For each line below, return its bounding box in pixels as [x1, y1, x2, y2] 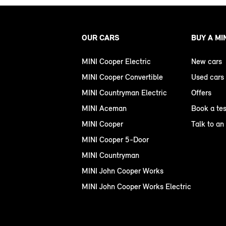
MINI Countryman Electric [82, 87, 167, 97]
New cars [191, 56, 222, 66]
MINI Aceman [82, 103, 127, 113]
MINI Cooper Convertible [82, 72, 163, 82]
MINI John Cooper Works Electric [82, 181, 191, 191]
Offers [191, 87, 211, 97]
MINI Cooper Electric [82, 56, 151, 66]
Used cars [191, 72, 224, 82]
